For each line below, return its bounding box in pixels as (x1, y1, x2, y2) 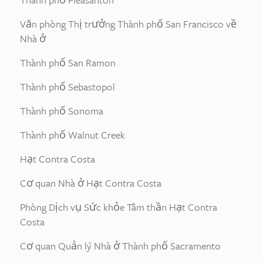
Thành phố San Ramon (20, 55, 116, 70)
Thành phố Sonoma (20, 103, 103, 118)
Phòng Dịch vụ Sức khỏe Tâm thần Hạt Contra (20, 200, 217, 214)
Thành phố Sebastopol (20, 79, 115, 94)
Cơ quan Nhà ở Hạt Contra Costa (20, 176, 161, 190)
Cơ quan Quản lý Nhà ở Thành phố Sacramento (20, 238, 221, 253)
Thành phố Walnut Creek (20, 127, 125, 142)
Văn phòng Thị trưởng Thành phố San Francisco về (20, 16, 237, 31)
